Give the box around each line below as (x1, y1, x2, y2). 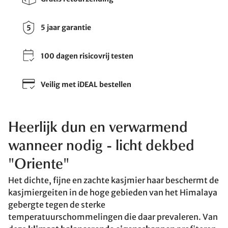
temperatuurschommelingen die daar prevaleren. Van (8, 212, 218, 222)
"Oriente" (8, 158, 69, 172)
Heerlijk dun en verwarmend (8, 121, 188, 135)
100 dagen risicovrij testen (41, 51, 133, 61)
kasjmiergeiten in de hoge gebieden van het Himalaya (8, 187, 217, 197)
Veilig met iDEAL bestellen (41, 79, 131, 89)
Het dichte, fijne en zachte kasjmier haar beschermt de (8, 175, 219, 185)
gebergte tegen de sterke (8, 199, 105, 210)
